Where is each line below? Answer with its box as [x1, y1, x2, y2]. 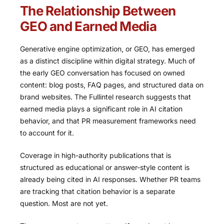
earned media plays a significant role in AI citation [20, 104, 182, 113]
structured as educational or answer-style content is [20, 163, 189, 171]
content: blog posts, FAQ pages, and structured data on [20, 80, 203, 89]
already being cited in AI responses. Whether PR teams [20, 175, 200, 183]
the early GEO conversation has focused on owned [20, 68, 185, 77]
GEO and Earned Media [20, 18, 156, 34]
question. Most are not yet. [20, 199, 108, 207]
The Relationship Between [20, 3, 176, 19]
